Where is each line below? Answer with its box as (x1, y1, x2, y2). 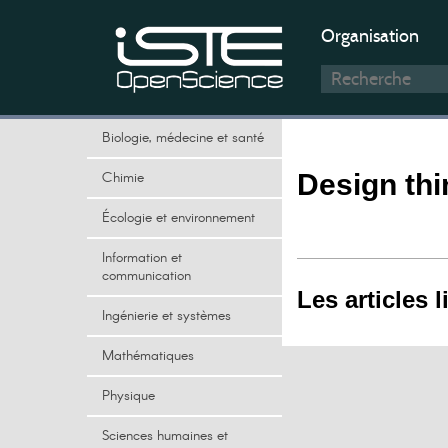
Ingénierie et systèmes (102, 306, 231, 326)
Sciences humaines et (102, 426, 228, 446)
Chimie (102, 168, 144, 188)
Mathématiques (102, 346, 194, 366)
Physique (102, 386, 155, 406)
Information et (102, 248, 182, 268)
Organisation (321, 25, 419, 47)
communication (102, 266, 191, 286)
